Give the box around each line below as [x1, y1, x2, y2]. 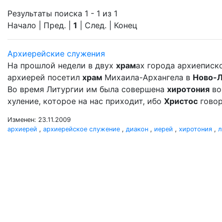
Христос [164, 96, 198, 106]
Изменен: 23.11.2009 [7, 116, 71, 123]
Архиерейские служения [7, 49, 105, 58]
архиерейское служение [43, 125, 120, 133]
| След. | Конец [77, 20, 137, 30]
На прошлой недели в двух [7, 60, 116, 70]
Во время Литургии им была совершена [7, 84, 167, 94]
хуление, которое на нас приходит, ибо [7, 96, 164, 106]
